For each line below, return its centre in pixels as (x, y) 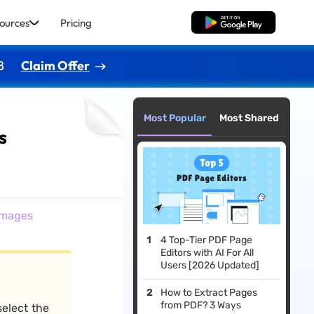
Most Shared (249, 118)
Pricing (76, 22)
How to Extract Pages (209, 293)
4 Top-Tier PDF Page (207, 240)
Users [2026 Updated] (210, 266)
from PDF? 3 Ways (201, 306)
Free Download (233, 22)
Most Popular (175, 118)
